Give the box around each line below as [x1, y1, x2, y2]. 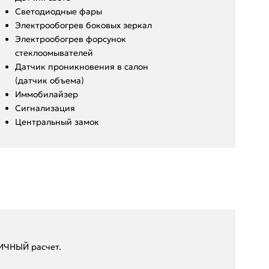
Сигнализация [14, 102, 75, 113]
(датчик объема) [14, 74, 84, 86]
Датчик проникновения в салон [14, 61, 148, 72]
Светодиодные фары [14, 5, 102, 17]
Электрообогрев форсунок [14, 33, 126, 44]
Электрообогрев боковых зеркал [14, 19, 152, 31]
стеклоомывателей [14, 47, 93, 58]
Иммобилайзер [14, 88, 78, 100]
